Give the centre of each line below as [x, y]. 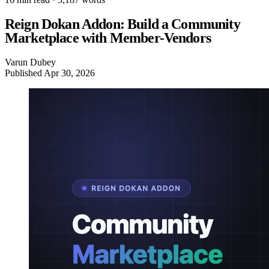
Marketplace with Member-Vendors [108, 38]
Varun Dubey [30, 62]
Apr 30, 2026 [69, 73]
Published [24, 73]
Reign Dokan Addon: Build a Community [122, 24]
